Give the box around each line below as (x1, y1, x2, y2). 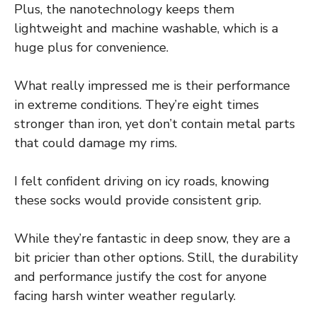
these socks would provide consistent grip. (14, 191, 261, 209)
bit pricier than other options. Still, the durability (14, 248, 298, 266)
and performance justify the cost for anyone (14, 267, 267, 285)
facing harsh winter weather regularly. (14, 287, 236, 304)
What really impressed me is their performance (14, 76, 290, 94)
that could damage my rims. (14, 134, 177, 151)
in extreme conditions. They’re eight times (14, 96, 259, 113)
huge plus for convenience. (14, 38, 168, 56)
